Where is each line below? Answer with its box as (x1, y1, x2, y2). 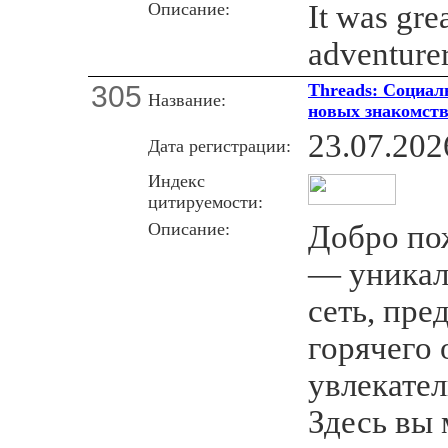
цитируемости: (148, 191, 263, 212)
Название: (148, 89, 226, 110)
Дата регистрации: (148, 135, 291, 156)
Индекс (148, 170, 205, 191)
